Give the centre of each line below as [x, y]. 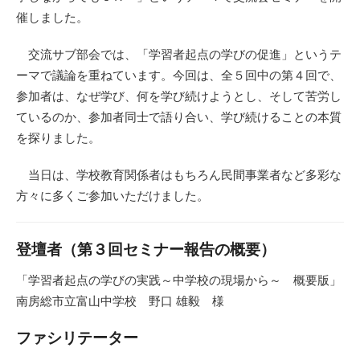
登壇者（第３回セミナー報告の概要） [146, 250]
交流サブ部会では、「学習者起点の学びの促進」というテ [179, 54]
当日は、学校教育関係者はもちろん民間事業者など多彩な [179, 174]
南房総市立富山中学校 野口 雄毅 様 [120, 301]
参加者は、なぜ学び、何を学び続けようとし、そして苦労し [179, 96]
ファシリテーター [77, 338]
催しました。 [52, 17]
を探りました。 [58, 137]
